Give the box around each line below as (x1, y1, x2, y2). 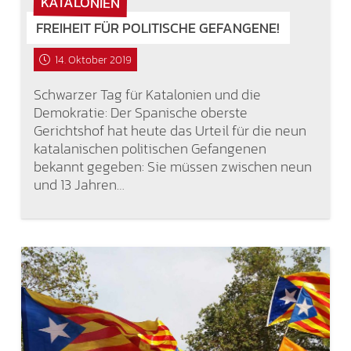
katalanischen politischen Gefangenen (33, 138, 266, 160)
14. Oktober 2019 (54, 51, 132, 68)
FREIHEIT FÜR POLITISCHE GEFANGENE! (36, 17, 280, 39)
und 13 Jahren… (33, 174, 125, 196)
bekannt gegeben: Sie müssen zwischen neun (33, 156, 312, 178)
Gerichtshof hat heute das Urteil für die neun (33, 120, 306, 142)
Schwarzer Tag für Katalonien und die (33, 84, 261, 106)
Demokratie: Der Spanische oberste (33, 102, 248, 124)
